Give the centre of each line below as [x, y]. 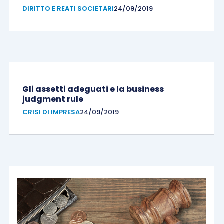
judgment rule [53, 99]
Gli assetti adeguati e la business [93, 89]
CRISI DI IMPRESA [51, 112]
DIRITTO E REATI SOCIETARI [68, 9]
